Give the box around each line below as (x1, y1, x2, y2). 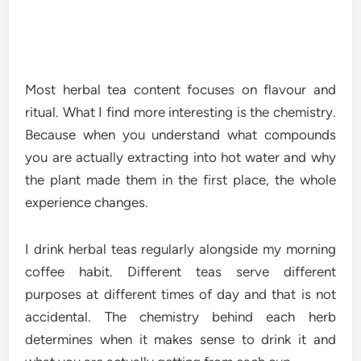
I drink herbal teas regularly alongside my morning (25, 241, 336, 257)
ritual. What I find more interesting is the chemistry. (25, 104, 336, 120)
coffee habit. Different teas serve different (25, 263, 336, 280)
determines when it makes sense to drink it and (25, 331, 336, 347)
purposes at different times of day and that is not (25, 286, 336, 302)
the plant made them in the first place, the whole (25, 172, 336, 188)
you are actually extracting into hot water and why (25, 149, 336, 165)
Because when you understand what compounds (25, 127, 336, 143)
